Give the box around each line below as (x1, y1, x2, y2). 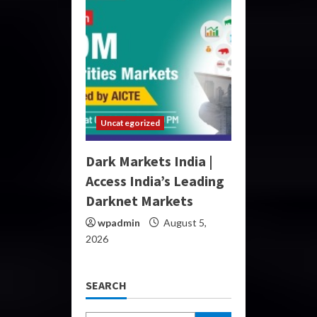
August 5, (161, 216, 207, 229)
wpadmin (98, 216, 140, 229)
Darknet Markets (86, 191, 193, 209)
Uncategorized (100, 117, 161, 128)
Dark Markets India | (86, 151, 213, 170)
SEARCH (86, 277, 127, 292)
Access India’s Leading (86, 171, 224, 190)
